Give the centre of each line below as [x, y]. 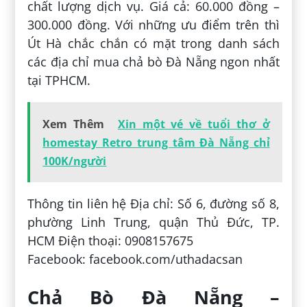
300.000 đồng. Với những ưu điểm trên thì [153, 24]
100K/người [75, 161]
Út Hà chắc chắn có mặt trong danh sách [153, 43]
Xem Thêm [74, 124]
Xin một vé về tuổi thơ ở [194, 124]
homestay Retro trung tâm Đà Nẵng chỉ [156, 142]
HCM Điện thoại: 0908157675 [111, 240]
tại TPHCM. [59, 80]
